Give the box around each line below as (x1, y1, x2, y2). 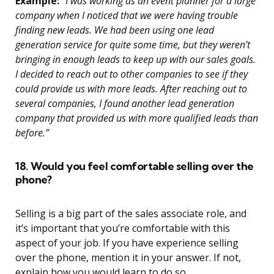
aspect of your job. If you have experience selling (15, 236, 239, 250)
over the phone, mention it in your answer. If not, (15, 251, 241, 265)
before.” (15, 126, 49, 140)
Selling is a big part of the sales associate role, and (15, 207, 246, 221)
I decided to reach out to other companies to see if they (15, 67, 248, 81)
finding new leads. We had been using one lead (15, 23, 214, 37)
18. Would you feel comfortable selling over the (15, 159, 254, 174)
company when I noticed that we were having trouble (15, 9, 238, 23)
